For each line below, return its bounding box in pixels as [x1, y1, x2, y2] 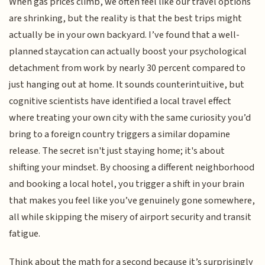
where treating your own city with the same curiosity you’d [9, 110, 251, 125]
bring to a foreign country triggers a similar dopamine [9, 127, 231, 141]
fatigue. [9, 226, 41, 241]
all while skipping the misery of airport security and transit [9, 209, 252, 224]
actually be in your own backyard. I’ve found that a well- [9, 27, 240, 42]
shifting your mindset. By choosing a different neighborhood [9, 160, 255, 174]
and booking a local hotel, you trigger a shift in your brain [9, 176, 245, 191]
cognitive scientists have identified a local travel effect [9, 93, 232, 108]
